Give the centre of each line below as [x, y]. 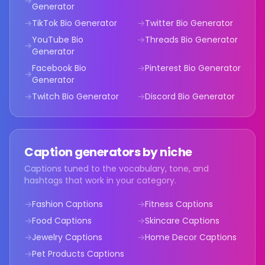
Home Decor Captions [191, 237]
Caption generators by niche [108, 152]
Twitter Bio [167, 23]
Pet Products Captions [78, 254]
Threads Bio [169, 40]
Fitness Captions [179, 204]
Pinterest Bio [170, 68]
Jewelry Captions [67, 237]
